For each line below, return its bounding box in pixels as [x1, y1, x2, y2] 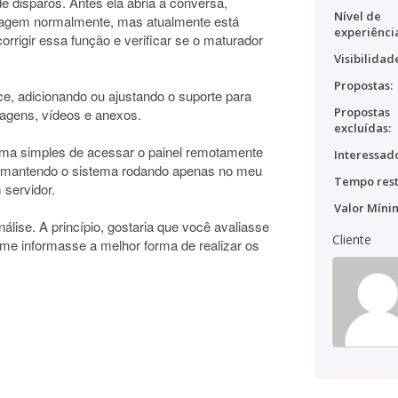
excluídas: [334, 120, 391, 136]
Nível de [334, 8, 381, 24]
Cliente [332, 231, 371, 248]
